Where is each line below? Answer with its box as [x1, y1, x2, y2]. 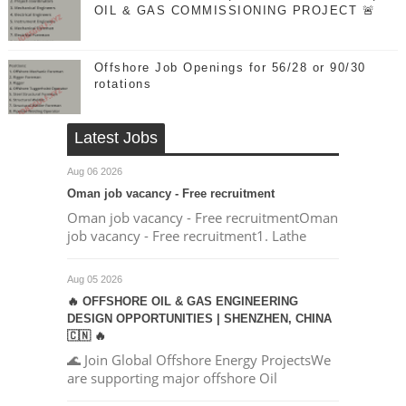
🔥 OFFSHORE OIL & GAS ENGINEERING [66, 295, 298, 308]
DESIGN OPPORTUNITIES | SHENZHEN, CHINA [66, 312, 332, 325]
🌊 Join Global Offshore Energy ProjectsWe [66, 351, 331, 369]
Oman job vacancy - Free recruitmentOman [66, 208, 338, 227]
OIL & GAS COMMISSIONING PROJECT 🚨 [93, 4, 376, 17]
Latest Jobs [73, 129, 158, 147]
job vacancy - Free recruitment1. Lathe [66, 227, 306, 245]
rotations [93, 77, 152, 91]
